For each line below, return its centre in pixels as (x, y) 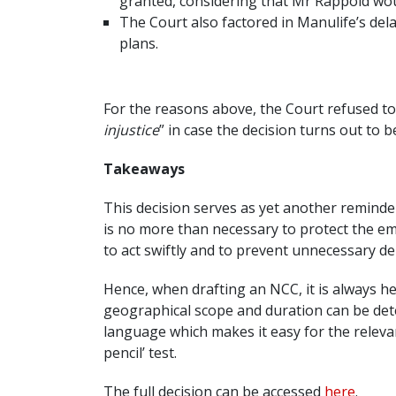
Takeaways (144, 169)
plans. (139, 44)
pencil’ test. (140, 353)
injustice (131, 130)
